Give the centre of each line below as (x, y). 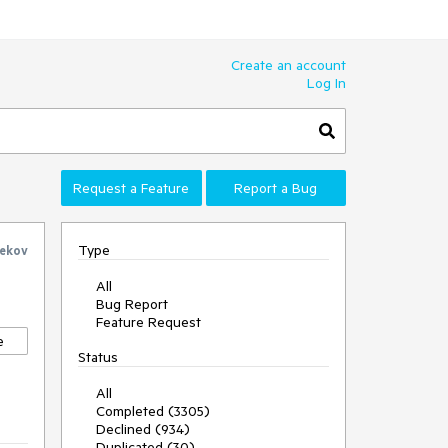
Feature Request (148, 322)
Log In (326, 83)
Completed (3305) (153, 411)
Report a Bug (276, 188)
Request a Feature (131, 188)
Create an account (288, 65)
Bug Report (132, 304)
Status (98, 357)
